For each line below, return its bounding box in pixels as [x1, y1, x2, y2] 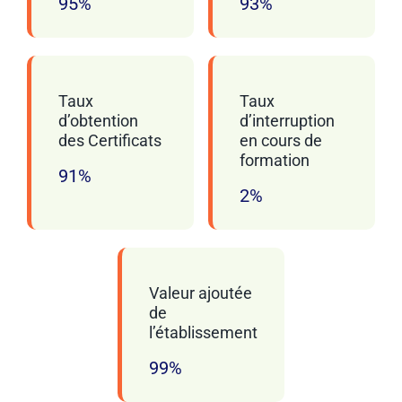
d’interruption [239, 110, 335, 130]
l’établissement [148, 322, 261, 342]
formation [239, 150, 310, 170]
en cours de [239, 130, 322, 150]
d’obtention [57, 110, 138, 130]
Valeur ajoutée [148, 283, 252, 302]
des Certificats [57, 130, 162, 150]
